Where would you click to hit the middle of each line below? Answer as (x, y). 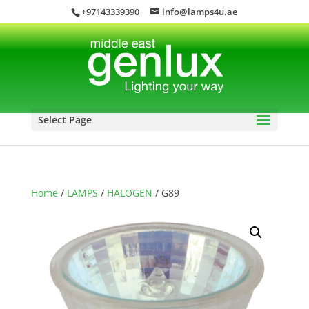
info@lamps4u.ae (200, 11)
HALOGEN (129, 192)
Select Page (64, 119)
